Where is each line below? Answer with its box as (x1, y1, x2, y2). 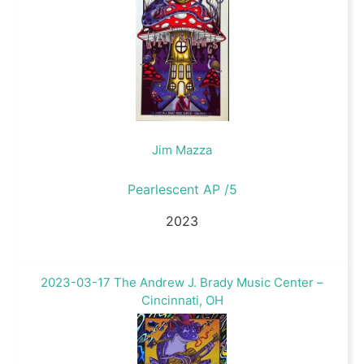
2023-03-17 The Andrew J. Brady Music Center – (41, 275, 323, 291)
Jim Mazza (152, 142, 212, 158)
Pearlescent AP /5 (127, 181, 237, 198)
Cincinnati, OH (141, 292, 223, 309)
